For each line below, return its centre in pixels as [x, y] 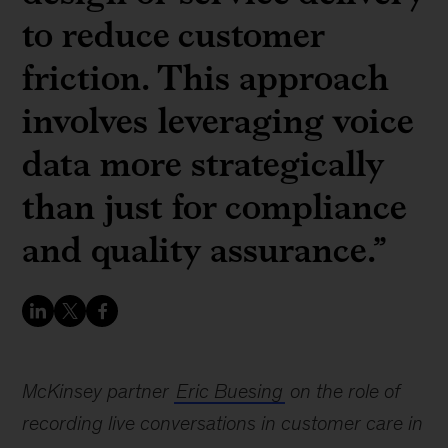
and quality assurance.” [205, 249]
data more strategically [203, 163]
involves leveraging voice [218, 120]
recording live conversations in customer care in [223, 423]
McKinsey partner [98, 391]
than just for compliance [214, 206]
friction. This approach [206, 77]
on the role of [343, 391]
